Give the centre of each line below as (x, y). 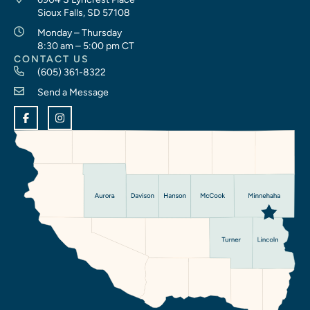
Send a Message (73, 92)
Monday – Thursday (79, 33)
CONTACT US (52, 59)
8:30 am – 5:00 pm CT (85, 46)
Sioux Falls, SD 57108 (83, 12)
